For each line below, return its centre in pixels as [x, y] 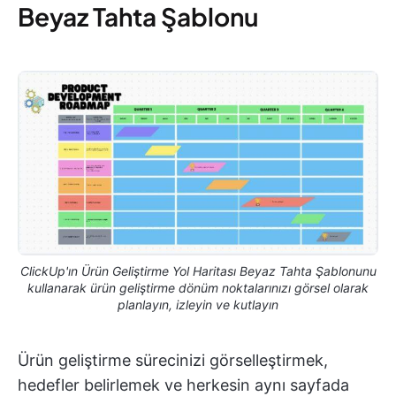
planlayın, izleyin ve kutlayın [198, 305]
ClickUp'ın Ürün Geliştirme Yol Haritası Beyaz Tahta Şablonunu [198, 271]
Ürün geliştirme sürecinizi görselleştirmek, [173, 361]
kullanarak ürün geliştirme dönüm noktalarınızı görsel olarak [198, 288]
